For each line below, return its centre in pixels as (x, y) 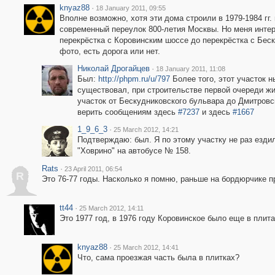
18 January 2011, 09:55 (130, 8)
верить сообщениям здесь (127, 112)
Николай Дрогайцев (113, 68)
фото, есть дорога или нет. (110, 51)
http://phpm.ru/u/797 (134, 79)
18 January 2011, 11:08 (190, 69)
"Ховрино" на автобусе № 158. (134, 151)
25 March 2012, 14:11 (111, 208)
